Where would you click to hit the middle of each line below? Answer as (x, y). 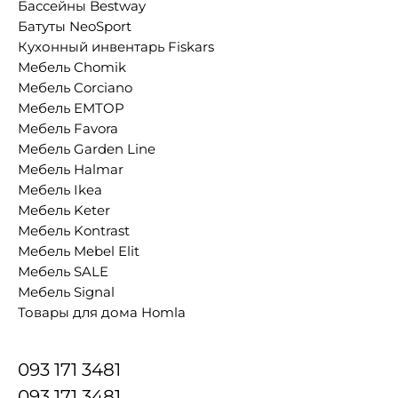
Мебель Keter (64, 211)
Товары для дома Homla (102, 313)
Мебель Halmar (71, 170)
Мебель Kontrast (74, 231)
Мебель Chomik (72, 68)
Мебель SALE (63, 272)
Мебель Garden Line (87, 149)
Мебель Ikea (60, 190)
